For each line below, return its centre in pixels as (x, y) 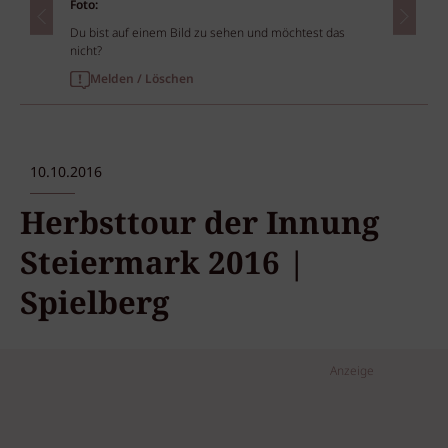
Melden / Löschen (142, 79)
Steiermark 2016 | (163, 264)
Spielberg (94, 304)
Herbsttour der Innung (199, 224)
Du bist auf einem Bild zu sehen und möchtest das (207, 33)
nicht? (86, 51)
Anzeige (352, 372)
